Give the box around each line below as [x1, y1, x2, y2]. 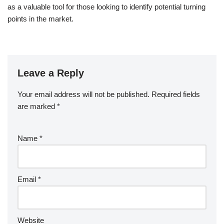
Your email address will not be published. [17, 89, 149, 98]
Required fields [151, 89, 200, 98]
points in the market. [7, 14, 73, 23]
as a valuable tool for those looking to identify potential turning [7, 2, 205, 11]
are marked [17, 101, 57, 110]
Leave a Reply [17, 67, 84, 78]
